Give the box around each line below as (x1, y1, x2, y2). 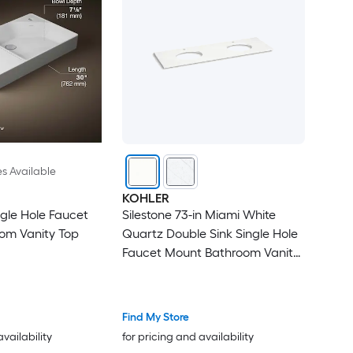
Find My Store (121, 310, 189, 324)
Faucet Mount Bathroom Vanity (121, 245, 299, 261)
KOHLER (121, 191, 169, 206)
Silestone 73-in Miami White (121, 207, 276, 223)
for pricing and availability (121, 329, 254, 344)
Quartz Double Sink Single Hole (121, 226, 298, 242)
